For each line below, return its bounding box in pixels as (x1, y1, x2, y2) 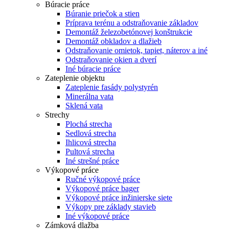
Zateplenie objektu (45, 74, 105, 82)
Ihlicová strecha (65, 138, 116, 147)
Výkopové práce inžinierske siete (65, 193, 172, 202)
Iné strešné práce (65, 156, 119, 165)
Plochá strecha (65, 120, 112, 128)
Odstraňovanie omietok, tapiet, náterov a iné (65, 46, 208, 55)
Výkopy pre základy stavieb (65, 202, 156, 211)
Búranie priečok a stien (65, 9, 140, 18)
